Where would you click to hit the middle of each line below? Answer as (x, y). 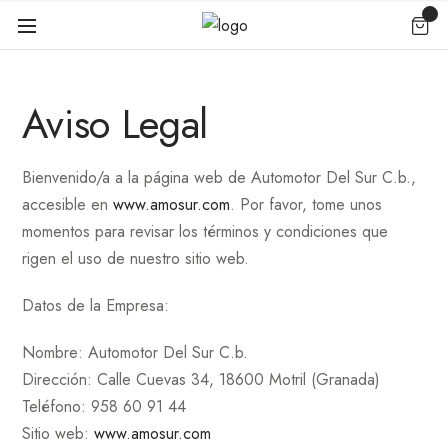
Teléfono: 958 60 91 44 (104, 406)
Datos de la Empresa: (96, 305)
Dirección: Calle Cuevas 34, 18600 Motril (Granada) (201, 379)
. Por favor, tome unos (306, 204)
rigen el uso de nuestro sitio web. (136, 258)
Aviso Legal (115, 123)
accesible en (68, 204)
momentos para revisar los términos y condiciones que (205, 231)
